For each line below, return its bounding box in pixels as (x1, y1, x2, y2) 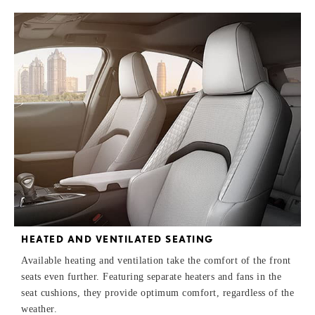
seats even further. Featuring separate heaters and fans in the (21, 271, 281, 283)
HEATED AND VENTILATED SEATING (21, 233, 214, 245)
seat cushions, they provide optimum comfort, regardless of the (21, 288, 294, 299)
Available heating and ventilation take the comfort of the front (21, 255, 291, 266)
